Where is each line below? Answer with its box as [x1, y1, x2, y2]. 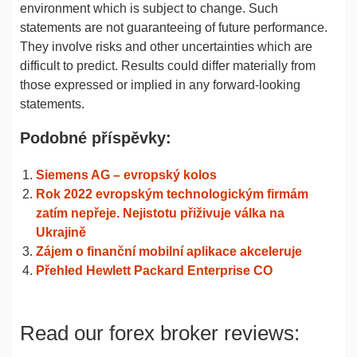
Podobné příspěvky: [20, 129, 171, 147]
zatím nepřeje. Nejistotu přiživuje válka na [36, 206, 284, 220]
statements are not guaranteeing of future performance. [20, 21, 328, 34]
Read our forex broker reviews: [20, 321, 300, 345]
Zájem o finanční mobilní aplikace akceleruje [36, 245, 302, 258]
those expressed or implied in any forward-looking [20, 78, 300, 92]
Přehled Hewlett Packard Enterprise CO [36, 264, 273, 277]
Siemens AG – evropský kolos [36, 168, 217, 182]
